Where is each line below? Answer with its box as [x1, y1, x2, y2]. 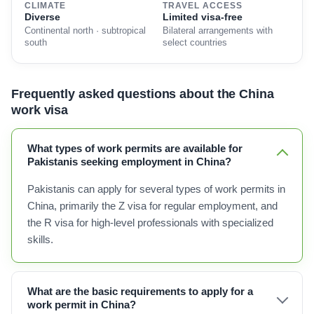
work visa [11, 103, 69, 117]
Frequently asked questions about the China [11, 87, 274, 101]
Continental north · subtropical [25, 26, 146, 36]
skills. [27, 234, 53, 245]
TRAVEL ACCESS [163, 1, 243, 10]
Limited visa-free [163, 11, 243, 22]
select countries [163, 38, 227, 48]
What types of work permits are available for [27, 142, 243, 154]
